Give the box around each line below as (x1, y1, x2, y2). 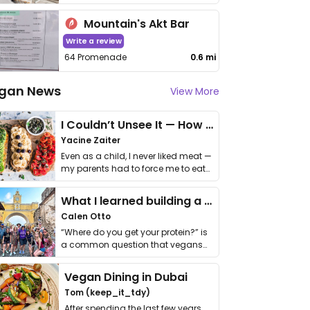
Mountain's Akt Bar (84, 16, 190, 32)
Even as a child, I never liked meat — (61, 150, 212, 162)
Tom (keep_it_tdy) (64, 286, 151, 298)
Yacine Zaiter (61, 134, 120, 146)
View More (170, 84, 219, 98)
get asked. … (61, 251, 111, 263)
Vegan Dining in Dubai (64, 269, 188, 285)
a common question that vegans (61, 239, 203, 250)
